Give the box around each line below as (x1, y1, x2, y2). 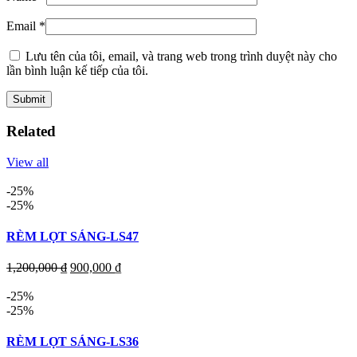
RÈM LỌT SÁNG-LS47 (6, 229, 139, 243)
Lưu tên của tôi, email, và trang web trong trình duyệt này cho (25, 49, 337, 64)
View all (6, 155, 49, 169)
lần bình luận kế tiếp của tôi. (6, 64, 148, 78)
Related (6, 122, 56, 139)
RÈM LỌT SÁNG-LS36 (6, 335, 139, 349)
